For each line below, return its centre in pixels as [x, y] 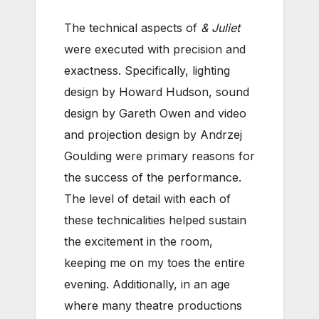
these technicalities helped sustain [155, 220]
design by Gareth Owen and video [155, 113]
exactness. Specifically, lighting [147, 70]
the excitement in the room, [138, 241]
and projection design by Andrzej [153, 134]
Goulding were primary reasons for [159, 156]
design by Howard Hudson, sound [157, 91]
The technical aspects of [132, 27]
